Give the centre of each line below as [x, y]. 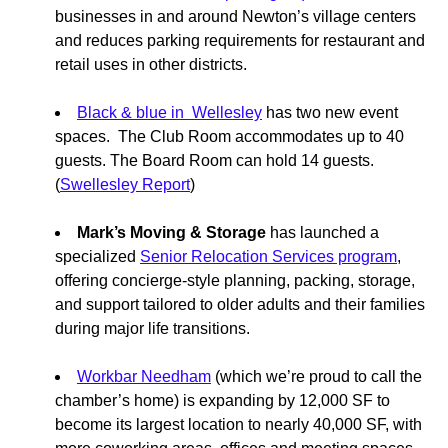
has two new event [330, 113]
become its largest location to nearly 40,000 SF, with [238, 425]
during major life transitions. [152, 329]
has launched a [322, 233]
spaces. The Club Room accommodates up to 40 [229, 137]
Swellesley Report [125, 185]
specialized [97, 257]
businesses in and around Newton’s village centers [235, 17]
